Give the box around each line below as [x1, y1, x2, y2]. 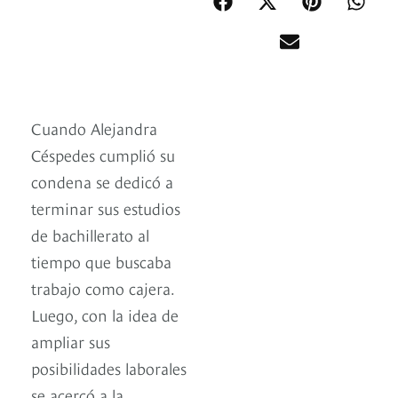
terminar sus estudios [31, 196, 180, 219]
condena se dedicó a [31, 170, 173, 193]
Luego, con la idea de [31, 303, 179, 326]
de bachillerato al [31, 223, 149, 246]
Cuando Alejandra [31, 116, 157, 139]
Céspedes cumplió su [31, 143, 175, 166]
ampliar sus [31, 330, 110, 353]
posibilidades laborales [31, 356, 187, 379]
